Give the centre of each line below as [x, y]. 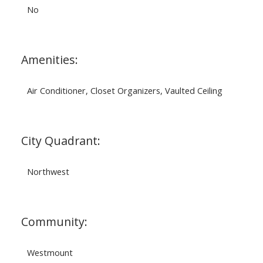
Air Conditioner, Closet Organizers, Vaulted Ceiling [124, 91]
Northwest [48, 172]
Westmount [50, 253]
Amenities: [49, 60]
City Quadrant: [60, 141]
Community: [54, 222]
